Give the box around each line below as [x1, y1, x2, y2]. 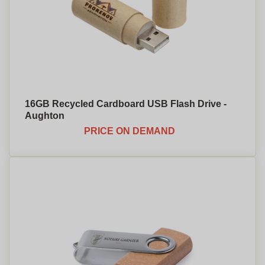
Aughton [25, 111, 64, 121]
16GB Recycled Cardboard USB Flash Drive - [25, 99, 227, 109]
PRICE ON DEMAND [84, 126, 175, 136]
